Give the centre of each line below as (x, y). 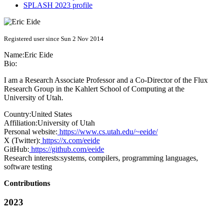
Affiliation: (21, 123)
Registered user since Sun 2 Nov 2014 (54, 39)
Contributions (27, 183)
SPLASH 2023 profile (58, 5)
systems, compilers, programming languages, (129, 158)
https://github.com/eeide (67, 149)
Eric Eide (39, 55)
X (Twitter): (22, 141)
